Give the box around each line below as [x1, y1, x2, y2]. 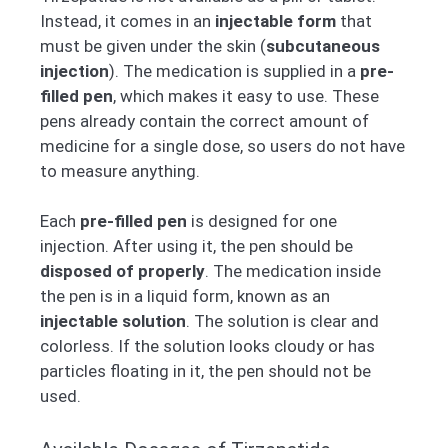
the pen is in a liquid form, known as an [40, 286, 330, 307]
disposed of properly [40, 261, 205, 282]
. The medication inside [205, 261, 381, 282]
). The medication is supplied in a [109, 60, 360, 81]
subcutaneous [266, 35, 380, 56]
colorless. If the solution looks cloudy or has [40, 336, 375, 357]
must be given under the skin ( [40, 35, 266, 56]
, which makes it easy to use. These [113, 85, 379, 106]
